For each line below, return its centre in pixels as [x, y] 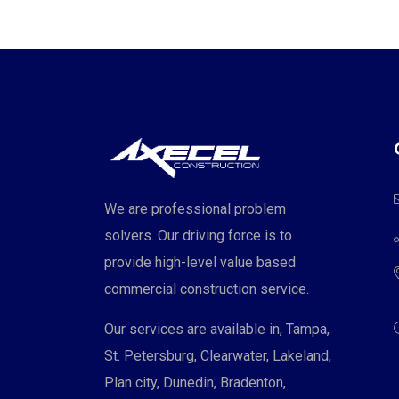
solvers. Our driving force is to [198, 235]
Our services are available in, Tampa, [217, 329]
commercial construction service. [207, 289]
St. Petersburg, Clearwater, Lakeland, [218, 355]
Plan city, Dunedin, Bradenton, [195, 382]
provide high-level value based [200, 262]
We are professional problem [195, 208]
